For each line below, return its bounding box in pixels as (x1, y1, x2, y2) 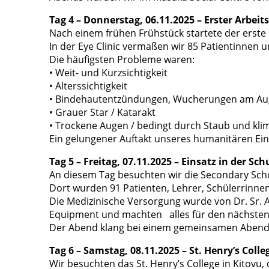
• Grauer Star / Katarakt (49, 106, 156, 119)
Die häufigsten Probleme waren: (49, 53, 195, 67)
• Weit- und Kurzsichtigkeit (49, 66, 168, 80)
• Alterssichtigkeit (49, 79, 127, 93)
